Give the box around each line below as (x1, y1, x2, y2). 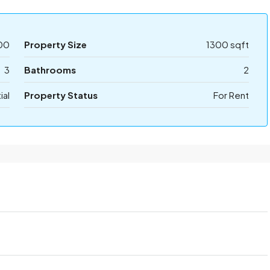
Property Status (24, 89, 98, 101)
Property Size (24, 39, 87, 50)
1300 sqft (206, 39, 249, 50)
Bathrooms (24, 64, 76, 75)
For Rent (213, 89, 249, 101)
